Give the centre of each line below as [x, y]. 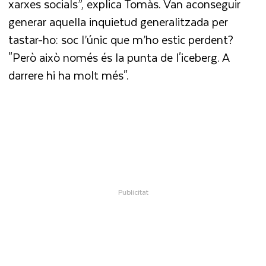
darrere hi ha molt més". [70, 75]
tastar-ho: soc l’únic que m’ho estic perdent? [121, 40]
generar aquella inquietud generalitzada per [118, 22]
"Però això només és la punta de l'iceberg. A [119, 58]
